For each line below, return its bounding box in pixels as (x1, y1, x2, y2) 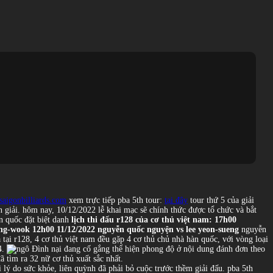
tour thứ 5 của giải (188, 195, 254, 205)
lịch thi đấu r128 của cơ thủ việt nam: (71, 214, 212, 224)
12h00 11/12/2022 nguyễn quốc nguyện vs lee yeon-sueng (32, 224, 239, 234)
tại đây (165, 195, 188, 205)
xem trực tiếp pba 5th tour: (66, 195, 165, 205)
